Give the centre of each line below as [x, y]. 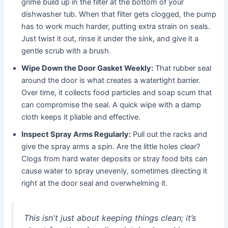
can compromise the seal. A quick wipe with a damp [111, 105]
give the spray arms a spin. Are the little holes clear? [111, 147]
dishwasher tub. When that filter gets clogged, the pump [119, 15]
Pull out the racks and [169, 135]
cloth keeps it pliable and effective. [81, 117]
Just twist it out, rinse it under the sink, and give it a [110, 39]
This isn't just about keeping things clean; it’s [110, 218]
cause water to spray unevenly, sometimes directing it [115, 171]
